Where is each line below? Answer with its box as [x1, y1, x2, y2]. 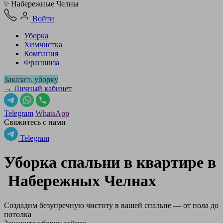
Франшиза [24, 58, 59, 67]
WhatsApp [35, 109, 69, 117]
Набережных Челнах [8, 172, 156, 190]
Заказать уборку [4, 75, 58, 84]
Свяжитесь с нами [4, 118, 66, 126]
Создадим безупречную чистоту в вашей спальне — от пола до [4, 201, 219, 210]
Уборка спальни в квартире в [4, 153, 216, 172]
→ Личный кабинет [4, 84, 72, 93]
